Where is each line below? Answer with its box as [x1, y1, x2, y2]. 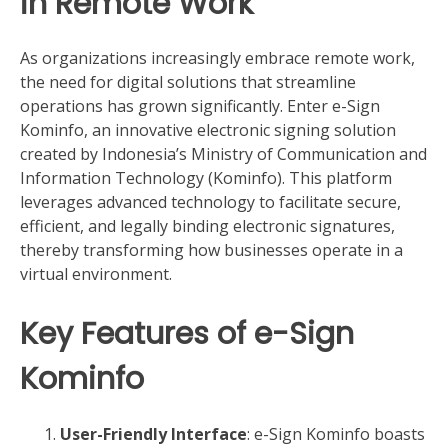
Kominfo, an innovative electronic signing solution [20, 119, 396, 142]
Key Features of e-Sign [20, 312, 354, 356]
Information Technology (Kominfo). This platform [20, 167, 392, 190]
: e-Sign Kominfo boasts [247, 422, 425, 445]
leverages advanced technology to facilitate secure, [20, 191, 401, 214]
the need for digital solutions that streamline [20, 71, 356, 94]
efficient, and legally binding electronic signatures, [20, 215, 395, 238]
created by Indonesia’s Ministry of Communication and [20, 143, 427, 166]
